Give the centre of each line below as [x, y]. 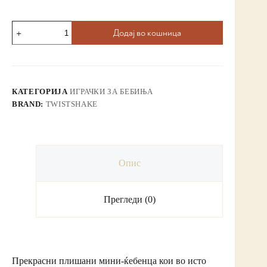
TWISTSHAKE [72, 104]
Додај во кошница [148, 33]
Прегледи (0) [129, 199]
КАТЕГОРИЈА [41, 92]
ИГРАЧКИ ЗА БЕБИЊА [111, 92]
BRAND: [29, 104]
